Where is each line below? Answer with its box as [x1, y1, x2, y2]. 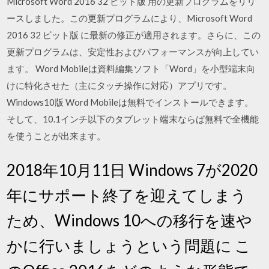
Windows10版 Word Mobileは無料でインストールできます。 [7, 96, 254, 107]
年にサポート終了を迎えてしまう [7, 186, 247, 205]
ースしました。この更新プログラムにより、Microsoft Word [7, 12, 253, 23]
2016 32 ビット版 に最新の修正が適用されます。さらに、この [7, 29, 261, 40]
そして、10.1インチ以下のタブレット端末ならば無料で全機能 [7, 113, 259, 124]
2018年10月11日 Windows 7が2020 [7, 160, 258, 180]
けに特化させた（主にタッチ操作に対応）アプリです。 [7, 79, 232, 91]
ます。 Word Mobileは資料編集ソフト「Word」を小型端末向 [7, 62, 256, 74]
